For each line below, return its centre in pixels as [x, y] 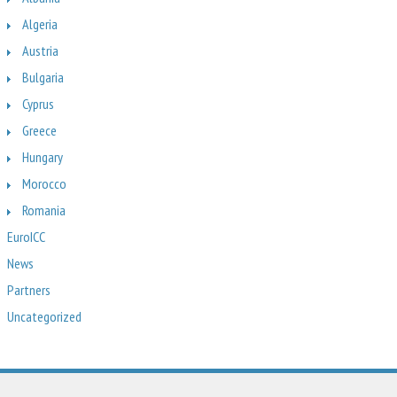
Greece [39, 130]
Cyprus [38, 104]
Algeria [40, 24]
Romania [44, 210]
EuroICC [26, 237]
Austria [40, 51]
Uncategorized [44, 316]
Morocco [44, 183]
